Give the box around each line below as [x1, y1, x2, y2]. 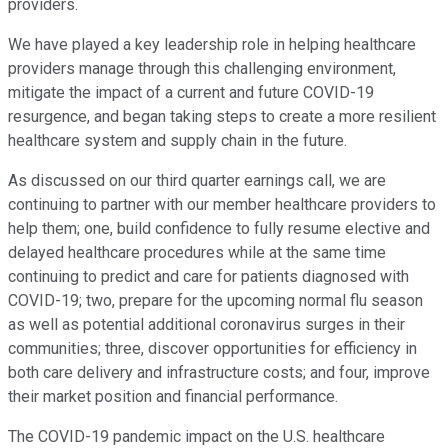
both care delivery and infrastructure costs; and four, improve [8, 363, 430, 383]
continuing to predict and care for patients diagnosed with [8, 267, 409, 287]
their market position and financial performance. [8, 387, 338, 407]
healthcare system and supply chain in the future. [8, 131, 347, 151]
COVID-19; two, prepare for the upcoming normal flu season [8, 291, 423, 311]
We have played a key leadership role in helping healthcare [8, 35, 416, 55]
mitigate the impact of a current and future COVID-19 [8, 83, 374, 103]
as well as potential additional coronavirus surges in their [8, 315, 405, 335]
